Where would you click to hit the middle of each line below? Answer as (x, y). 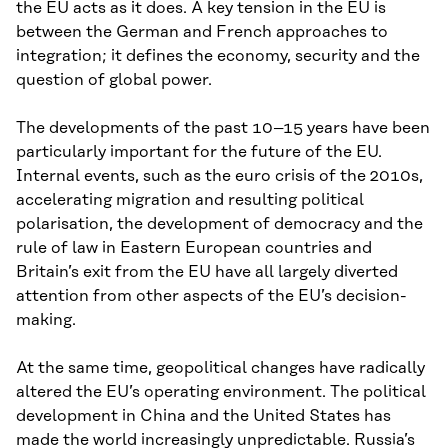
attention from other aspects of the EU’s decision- (211, 295)
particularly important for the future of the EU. (199, 151)
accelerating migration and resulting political (190, 199)
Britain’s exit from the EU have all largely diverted (207, 271)
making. (46, 319)
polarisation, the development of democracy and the (219, 223)
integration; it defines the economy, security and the (218, 55)
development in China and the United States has (203, 415)
